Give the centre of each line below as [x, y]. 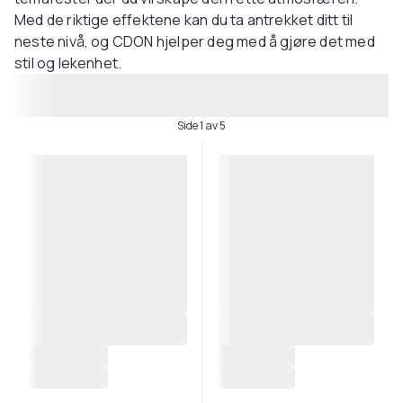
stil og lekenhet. [68, 63]
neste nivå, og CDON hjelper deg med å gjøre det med [195, 41]
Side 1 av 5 [201, 125]
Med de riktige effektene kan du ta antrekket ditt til [184, 20]
